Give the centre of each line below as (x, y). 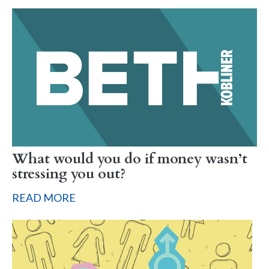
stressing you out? (69, 174)
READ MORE (44, 197)
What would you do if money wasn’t (130, 159)
